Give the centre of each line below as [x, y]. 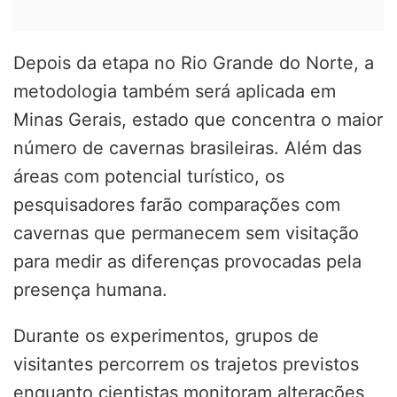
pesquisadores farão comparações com [177, 204]
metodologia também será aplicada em [175, 91]
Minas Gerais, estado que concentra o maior [198, 119]
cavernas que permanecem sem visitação [186, 233]
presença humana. [90, 289]
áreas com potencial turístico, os [149, 176]
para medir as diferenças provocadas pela [187, 261]
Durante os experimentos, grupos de [166, 335]
